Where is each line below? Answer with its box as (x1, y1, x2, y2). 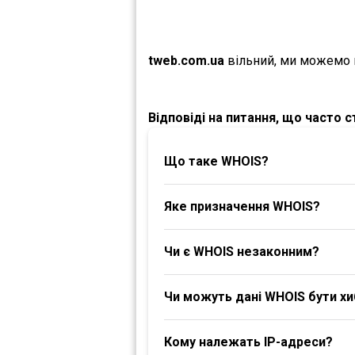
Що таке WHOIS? (164, 154, 269, 169)
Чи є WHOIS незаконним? (164, 244, 319, 259)
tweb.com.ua (148, 53, 224, 68)
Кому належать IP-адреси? (164, 334, 333, 349)
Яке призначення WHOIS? (164, 199, 320, 214)
